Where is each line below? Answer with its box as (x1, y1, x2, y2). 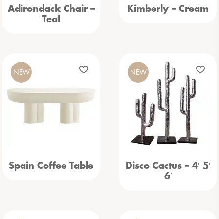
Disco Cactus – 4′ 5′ (125, 161, 211, 170)
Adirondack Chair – (7, 4, 95, 13)
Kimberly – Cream (127, 4, 209, 13)
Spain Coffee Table (9, 161, 93, 170)
